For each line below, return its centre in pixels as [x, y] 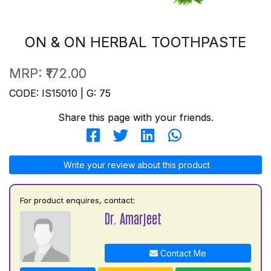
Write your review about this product [135, 165]
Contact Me [182, 253]
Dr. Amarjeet [133, 218]
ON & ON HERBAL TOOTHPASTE [135, 42]
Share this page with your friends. [135, 117]
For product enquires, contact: [77, 200]
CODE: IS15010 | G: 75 [60, 93]
